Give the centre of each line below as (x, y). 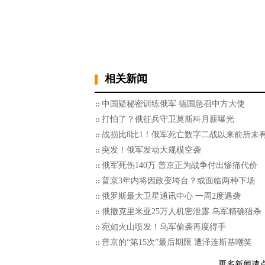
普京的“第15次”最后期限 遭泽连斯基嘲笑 (177, 242)
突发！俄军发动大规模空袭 (151, 150)
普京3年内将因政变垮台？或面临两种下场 (178, 181)
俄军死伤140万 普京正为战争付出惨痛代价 (180, 165)
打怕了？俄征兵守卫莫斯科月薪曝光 (168, 119)
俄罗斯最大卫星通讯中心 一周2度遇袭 (171, 196)
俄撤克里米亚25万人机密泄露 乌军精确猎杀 (182, 211)
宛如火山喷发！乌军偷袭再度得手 (164, 227)
